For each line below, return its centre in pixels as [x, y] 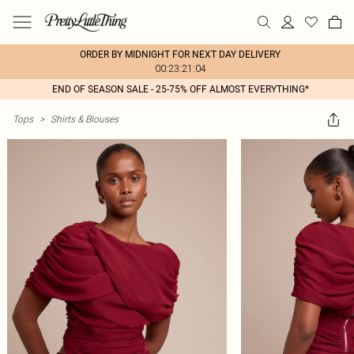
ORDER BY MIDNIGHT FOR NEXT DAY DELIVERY [180, 55]
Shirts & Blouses [85, 119]
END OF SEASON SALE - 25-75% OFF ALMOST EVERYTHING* [180, 89]
